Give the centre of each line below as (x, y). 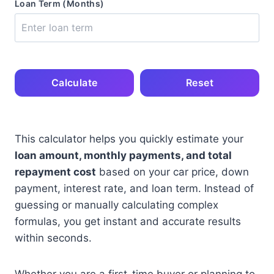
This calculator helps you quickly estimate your (129, 139)
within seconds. (53, 238)
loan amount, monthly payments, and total (123, 155)
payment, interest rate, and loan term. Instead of (134, 188)
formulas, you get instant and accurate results (128, 221)
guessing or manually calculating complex (117, 205)
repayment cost (55, 172)
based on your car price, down (172, 172)
